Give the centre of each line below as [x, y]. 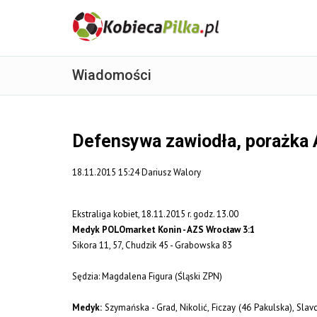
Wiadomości [112, 75]
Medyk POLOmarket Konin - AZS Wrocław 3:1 [163, 229]
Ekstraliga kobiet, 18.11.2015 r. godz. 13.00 [155, 214]
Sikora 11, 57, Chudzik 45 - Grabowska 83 [152, 245]
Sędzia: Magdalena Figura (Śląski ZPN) [147, 276]
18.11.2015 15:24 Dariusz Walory [137, 172]
